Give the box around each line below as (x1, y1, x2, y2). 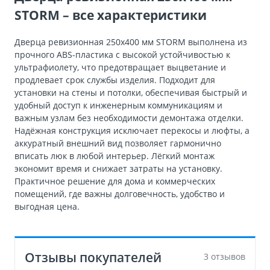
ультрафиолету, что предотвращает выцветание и (14, 61, 226, 73)
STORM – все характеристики (14, 7, 207, 24)
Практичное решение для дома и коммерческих (14, 175, 215, 187)
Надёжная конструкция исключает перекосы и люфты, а (14, 124, 250, 136)
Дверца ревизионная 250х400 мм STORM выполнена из (14, 36, 247, 48)
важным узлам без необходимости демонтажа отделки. (14, 111, 243, 124)
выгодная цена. (14, 200, 80, 212)
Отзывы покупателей (25, 248, 162, 266)
